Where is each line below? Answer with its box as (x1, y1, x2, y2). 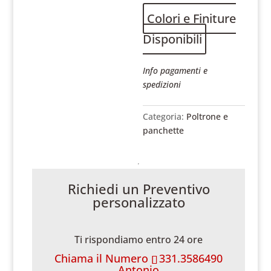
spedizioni (143, 79, 181, 90)
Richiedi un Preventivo (67, 180, 210, 198)
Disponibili (143, 31, 203, 47)
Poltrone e (186, 111, 229, 122)
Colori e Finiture (147, 10, 237, 27)
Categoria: (143, 111, 187, 122)
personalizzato (92, 193, 185, 211)
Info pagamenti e (143, 65, 208, 76)
